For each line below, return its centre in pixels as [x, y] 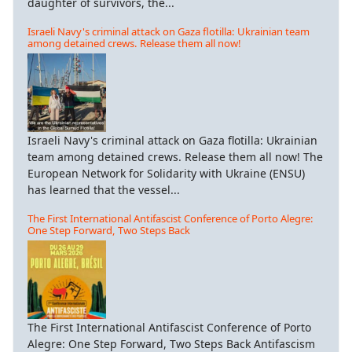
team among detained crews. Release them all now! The [175, 156]
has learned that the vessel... [104, 189]
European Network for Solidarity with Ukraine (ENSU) [166, 173]
